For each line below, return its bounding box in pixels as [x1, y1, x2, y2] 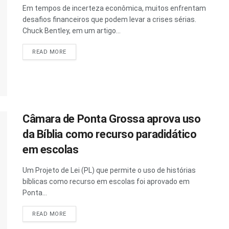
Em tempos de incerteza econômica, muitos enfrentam [22, 4, 206, 12]
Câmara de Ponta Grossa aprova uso [22, 112, 201, 125]
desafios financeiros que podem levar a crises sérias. [22, 15, 196, 24]
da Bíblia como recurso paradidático [22, 127, 197, 141]
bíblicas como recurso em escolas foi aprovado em [22, 177, 190, 186]
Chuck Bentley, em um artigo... [22, 26, 121, 35]
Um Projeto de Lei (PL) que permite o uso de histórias [22, 166, 196, 174]
